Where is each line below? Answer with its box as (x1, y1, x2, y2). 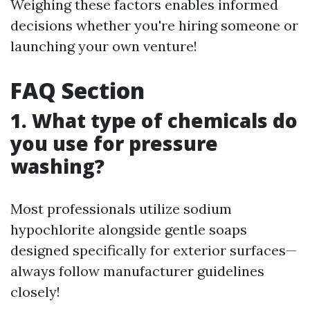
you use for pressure (10, 130, 218, 156)
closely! (10, 283, 60, 300)
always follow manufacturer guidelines (10, 262, 264, 280)
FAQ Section (10, 75, 145, 105)
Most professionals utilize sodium (10, 200, 232, 217)
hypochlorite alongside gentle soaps (10, 221, 247, 238)
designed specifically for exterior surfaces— (10, 241, 297, 259)
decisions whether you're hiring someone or (10, 17, 298, 34)
